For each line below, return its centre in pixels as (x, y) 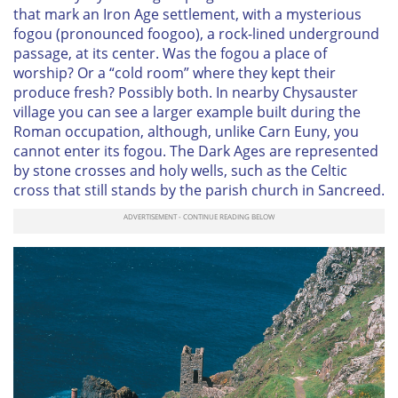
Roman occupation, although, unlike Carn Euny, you (186, 132)
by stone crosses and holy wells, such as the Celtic (180, 171)
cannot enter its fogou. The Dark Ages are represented (196, 151)
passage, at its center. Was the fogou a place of (170, 54)
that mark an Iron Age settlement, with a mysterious (187, 15)
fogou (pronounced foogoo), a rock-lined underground (196, 34)
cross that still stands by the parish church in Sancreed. (199, 191)
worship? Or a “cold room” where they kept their (175, 73)
